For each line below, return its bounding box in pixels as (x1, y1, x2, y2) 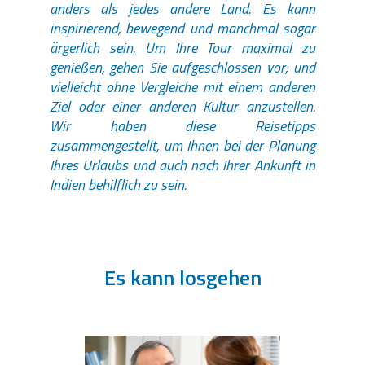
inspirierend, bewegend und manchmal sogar (50, 16, 315, 39)
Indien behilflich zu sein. (50, 173, 187, 196)
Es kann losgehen (103, 261, 262, 293)
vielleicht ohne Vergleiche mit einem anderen (50, 75, 315, 98)
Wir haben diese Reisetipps (50, 114, 315, 137)
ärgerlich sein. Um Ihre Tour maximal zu (50, 36, 315, 59)
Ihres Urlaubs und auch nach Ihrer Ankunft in (50, 153, 315, 176)
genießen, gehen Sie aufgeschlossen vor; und (50, 55, 315, 78)
